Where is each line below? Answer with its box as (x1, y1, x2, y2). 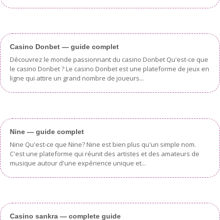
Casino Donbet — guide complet (10, 43, 119, 51)
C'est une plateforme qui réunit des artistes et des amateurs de (10, 149, 199, 158)
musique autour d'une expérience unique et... (10, 158, 146, 167)
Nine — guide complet (10, 127, 84, 136)
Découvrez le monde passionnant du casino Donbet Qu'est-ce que (10, 55, 208, 64)
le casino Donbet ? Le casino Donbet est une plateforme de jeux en (10, 64, 209, 74)
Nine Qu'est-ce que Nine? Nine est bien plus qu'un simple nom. (10, 139, 196, 149)
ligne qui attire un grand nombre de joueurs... (10, 74, 144, 83)
